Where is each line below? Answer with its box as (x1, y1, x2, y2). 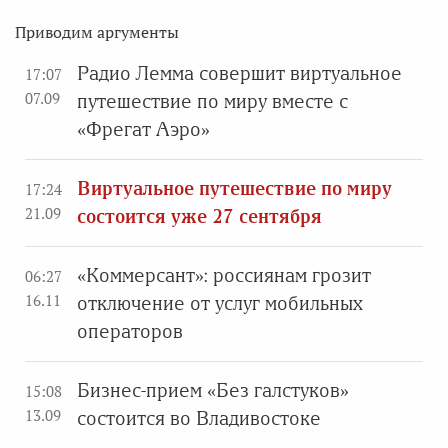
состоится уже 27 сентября (77, 206, 322, 227)
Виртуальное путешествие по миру (77, 178, 392, 199)
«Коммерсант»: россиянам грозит (77, 265, 371, 286)
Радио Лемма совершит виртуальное (77, 63, 402, 84)
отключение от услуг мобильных (77, 293, 363, 314)
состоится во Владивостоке (77, 408, 321, 429)
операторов (77, 321, 183, 342)
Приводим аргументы (15, 21, 179, 43)
